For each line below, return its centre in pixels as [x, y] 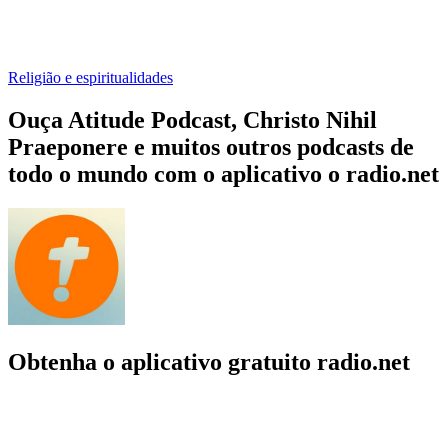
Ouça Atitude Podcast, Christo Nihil [192, 119]
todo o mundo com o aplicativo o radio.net [223, 173]
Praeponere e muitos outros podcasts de [211, 146]
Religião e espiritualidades [90, 77]
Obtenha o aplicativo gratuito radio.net [209, 361]
